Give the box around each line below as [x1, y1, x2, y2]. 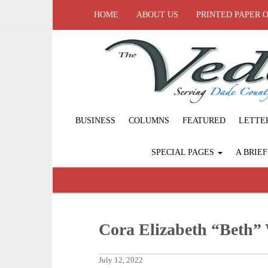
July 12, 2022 [99, 256, 144, 265]
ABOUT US [136, 10, 178, 19]
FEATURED [182, 116, 226, 126]
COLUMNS [129, 116, 169, 126]
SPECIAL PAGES [151, 148, 217, 157]
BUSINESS [75, 116, 115, 126]
